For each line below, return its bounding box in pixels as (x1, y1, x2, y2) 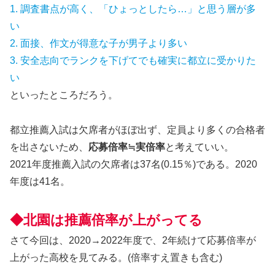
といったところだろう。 (10, 90, 118, 101)
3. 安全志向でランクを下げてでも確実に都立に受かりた (10, 55, 256, 66)
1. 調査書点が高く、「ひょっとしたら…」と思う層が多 (10, 4, 256, 15)
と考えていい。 (165, 141, 234, 152)
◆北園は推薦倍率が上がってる (10, 212, 203, 228)
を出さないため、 (10, 141, 88, 152)
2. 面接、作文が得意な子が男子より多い (10, 38, 187, 49)
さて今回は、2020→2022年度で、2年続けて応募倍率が (10, 234, 256, 246)
